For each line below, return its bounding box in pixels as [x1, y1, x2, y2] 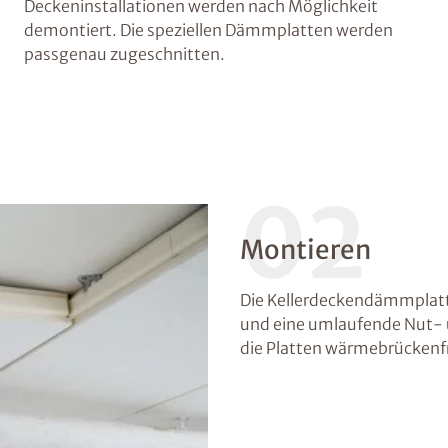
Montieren [240, 232, 371, 266]
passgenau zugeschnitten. [24, 44, 225, 64]
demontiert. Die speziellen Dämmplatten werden [24, 20, 393, 40]
